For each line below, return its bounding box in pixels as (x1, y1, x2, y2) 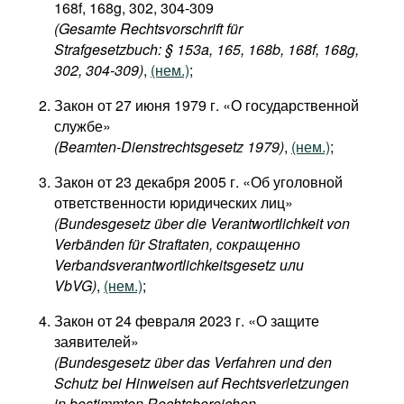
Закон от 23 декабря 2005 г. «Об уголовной (54, 171, 343, 192)
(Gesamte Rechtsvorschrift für (54, 18, 243, 39)
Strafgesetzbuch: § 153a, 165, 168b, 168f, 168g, (54, 39, 359, 60)
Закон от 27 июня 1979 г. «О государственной (54, 95, 359, 115)
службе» (54, 115, 111, 136)
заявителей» (54, 331, 139, 352)
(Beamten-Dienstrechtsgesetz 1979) (54, 136, 284, 157)
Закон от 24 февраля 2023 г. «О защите (54, 310, 319, 331)
